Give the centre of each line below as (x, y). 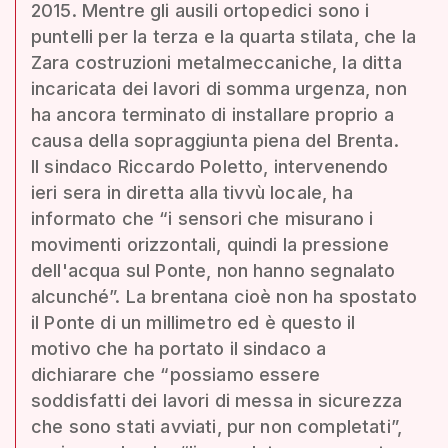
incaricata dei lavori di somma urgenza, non (219, 88)
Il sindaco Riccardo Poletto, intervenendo (210, 166)
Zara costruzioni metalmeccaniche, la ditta (216, 62)
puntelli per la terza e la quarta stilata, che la (223, 36)
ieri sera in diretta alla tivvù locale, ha (192, 192)
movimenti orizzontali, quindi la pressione (210, 244)
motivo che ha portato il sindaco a (179, 348)
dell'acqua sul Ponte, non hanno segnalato (213, 270)
